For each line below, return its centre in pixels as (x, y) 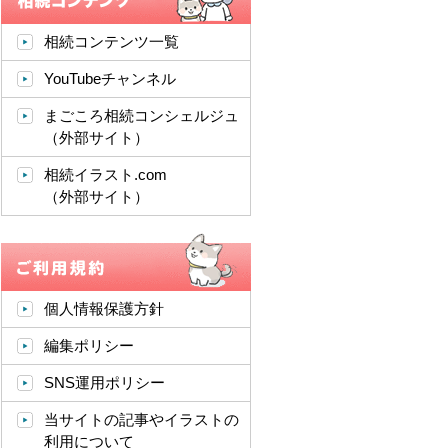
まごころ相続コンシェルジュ (141, 115)
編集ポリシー (89, 345)
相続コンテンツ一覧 (111, 41)
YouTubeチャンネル (110, 78)
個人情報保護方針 (104, 308)
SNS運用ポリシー (104, 382)
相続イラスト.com (105, 174)
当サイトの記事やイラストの (141, 419)
